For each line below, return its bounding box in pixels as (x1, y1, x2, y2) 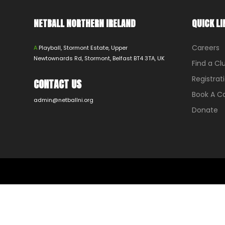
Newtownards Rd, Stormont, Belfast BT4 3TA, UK (34, 54, 165, 63)
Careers (192, 43, 219, 53)
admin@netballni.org (34, 95, 93, 104)
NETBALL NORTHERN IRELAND (34, 17, 136, 30)
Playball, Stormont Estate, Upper (37, 44, 128, 52)
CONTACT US (34, 76, 81, 92)
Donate (192, 105, 218, 115)
